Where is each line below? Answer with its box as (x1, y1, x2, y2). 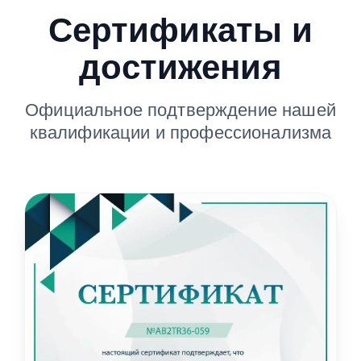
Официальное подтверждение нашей (25, 100, 336, 120)
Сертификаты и (48, 11, 313, 49)
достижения (79, 48, 282, 86)
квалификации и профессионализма (29, 122, 332, 143)
